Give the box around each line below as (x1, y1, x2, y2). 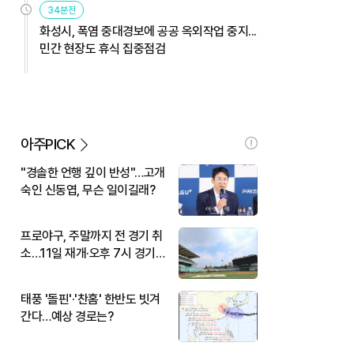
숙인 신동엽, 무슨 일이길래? (21, 182, 155, 198)
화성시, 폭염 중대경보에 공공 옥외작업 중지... (40, 23, 257, 39)
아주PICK (21, 134, 75, 153)
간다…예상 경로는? (21, 308, 113, 324)
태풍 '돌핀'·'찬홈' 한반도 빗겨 (21, 291, 160, 307)
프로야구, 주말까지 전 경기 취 (21, 228, 163, 243)
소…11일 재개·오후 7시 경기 (21, 245, 156, 261)
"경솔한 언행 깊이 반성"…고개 (21, 164, 165, 180)
